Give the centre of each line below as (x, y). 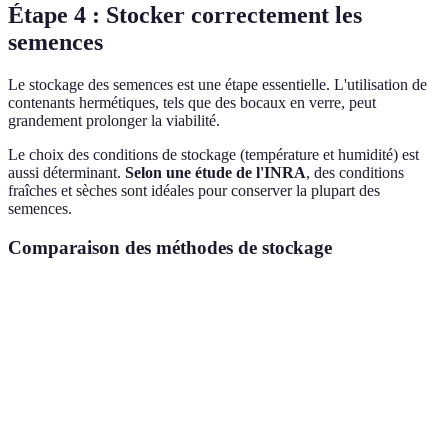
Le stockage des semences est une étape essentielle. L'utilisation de (217, 85)
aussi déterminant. (66, 173)
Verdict (352, 307)
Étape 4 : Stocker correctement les (185, 15)
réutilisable (141, 385)
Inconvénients (256, 307)
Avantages (140, 307)
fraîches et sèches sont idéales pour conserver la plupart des (194, 191)
